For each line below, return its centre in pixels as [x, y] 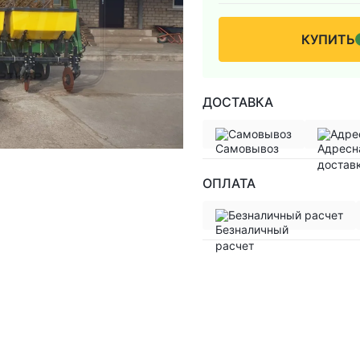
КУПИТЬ [328, 39]
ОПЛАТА [229, 183]
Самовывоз [260, 134]
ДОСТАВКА [238, 102]
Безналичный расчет [286, 215]
